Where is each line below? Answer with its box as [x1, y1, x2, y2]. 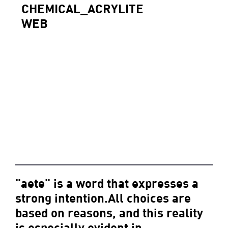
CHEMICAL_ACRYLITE [21, 1, 144, 16]
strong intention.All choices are [15, 190, 191, 205]
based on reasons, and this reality [15, 205, 203, 220]
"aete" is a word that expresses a [15, 175, 198, 190]
